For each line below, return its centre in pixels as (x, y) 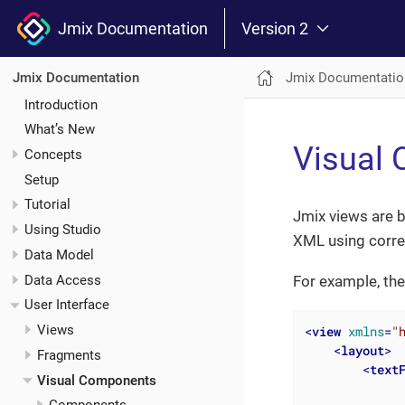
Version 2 (275, 28)
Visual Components (96, 380)
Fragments (69, 355)
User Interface (67, 305)
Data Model (59, 254)
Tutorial (47, 205)
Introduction (61, 104)
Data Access (63, 280)
